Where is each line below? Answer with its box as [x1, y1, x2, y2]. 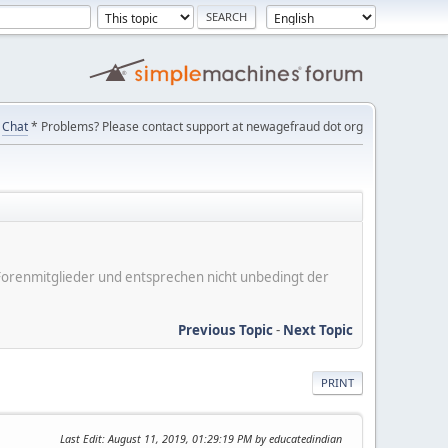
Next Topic [283, 320, 353, 339]
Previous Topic [178, 320, 273, 339]
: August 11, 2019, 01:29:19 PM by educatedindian [102, 430, 342, 446]
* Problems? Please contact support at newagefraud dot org [28, 118, 363, 135]
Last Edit [60, 430, 102, 446]
